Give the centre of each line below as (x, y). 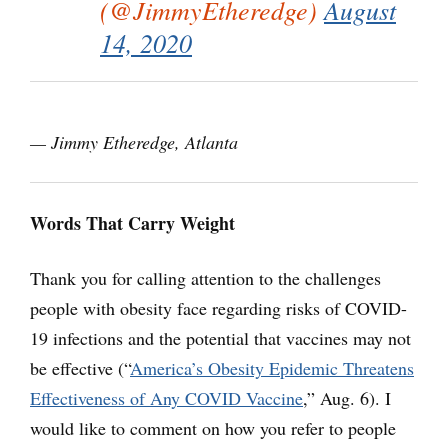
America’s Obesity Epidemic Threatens (272, 368)
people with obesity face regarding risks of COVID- (218, 308)
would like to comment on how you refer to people (213, 428)
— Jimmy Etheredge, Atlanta (134, 142)
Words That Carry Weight (132, 223)
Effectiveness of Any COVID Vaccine (166, 398)
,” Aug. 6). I (347, 398)
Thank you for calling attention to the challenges (205, 278)
